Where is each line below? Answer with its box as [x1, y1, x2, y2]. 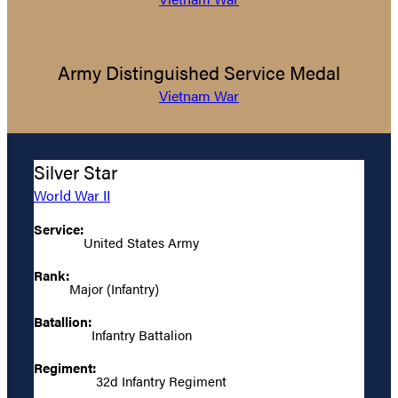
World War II [34, 184, 110, 205]
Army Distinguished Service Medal [58, 59, 340, 85]
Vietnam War [159, 84, 239, 106]
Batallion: [34, 311, 92, 330]
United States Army [84, 232, 199, 251]
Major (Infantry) [69, 278, 159, 298]
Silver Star [34, 158, 117, 185]
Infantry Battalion [92, 324, 192, 344]
